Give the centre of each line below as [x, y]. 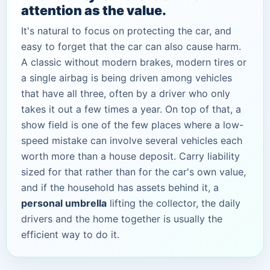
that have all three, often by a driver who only [126, 93]
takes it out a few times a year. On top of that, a [131, 109]
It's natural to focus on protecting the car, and [126, 30]
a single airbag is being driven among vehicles [127, 77]
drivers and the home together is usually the [122, 218]
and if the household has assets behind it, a [120, 187]
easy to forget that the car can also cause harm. [131, 46]
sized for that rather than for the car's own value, [133, 171]
